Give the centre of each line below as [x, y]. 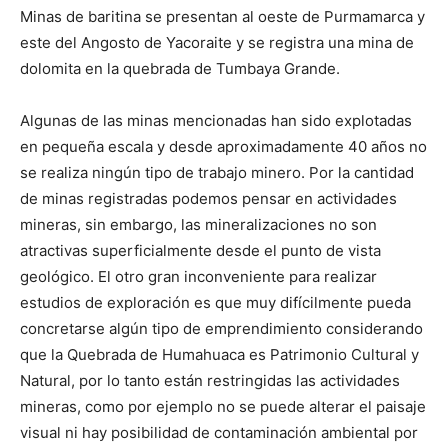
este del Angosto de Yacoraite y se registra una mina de [217, 43]
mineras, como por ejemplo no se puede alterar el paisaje [223, 407]
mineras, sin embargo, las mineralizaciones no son [198, 225]
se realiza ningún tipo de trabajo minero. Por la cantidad [217, 173]
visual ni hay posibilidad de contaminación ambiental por [219, 433]
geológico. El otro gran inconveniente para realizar [198, 277]
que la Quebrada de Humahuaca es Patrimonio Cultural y [219, 355]
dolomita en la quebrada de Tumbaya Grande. [180, 69]
